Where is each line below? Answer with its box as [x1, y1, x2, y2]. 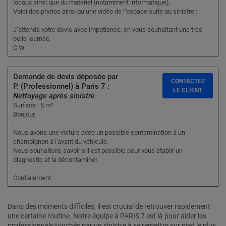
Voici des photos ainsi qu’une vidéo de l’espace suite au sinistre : [13, 8, 197, 16]
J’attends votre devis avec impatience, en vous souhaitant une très [13, 26, 202, 34]
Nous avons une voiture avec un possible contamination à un [13, 129, 185, 137]
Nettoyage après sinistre [13, 91, 95, 101]
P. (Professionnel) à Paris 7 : [13, 82, 109, 91]
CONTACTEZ [171, 78, 205, 85]
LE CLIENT [173, 87, 202, 94]
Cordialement [13, 174, 51, 182]
